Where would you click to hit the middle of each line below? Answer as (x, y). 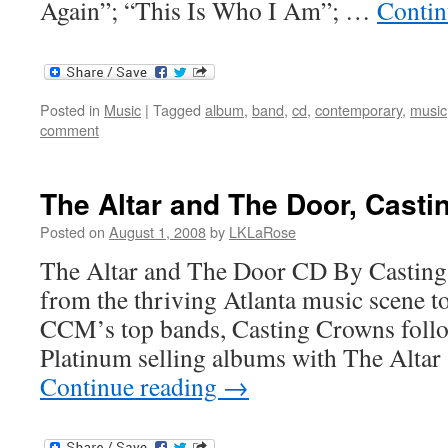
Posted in (70, 109)
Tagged (177, 109)
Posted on (72, 231)
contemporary (358, 109)
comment (69, 129)
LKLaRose (262, 231)
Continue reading (131, 385)
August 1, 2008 (157, 231)
